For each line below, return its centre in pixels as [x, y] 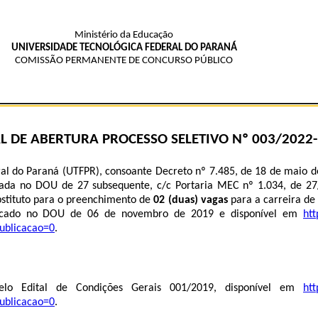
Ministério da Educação [124, 35]
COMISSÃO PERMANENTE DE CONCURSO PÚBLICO [124, 61]
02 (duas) [176, 200]
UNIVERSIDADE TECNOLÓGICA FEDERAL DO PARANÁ [124, 48]
